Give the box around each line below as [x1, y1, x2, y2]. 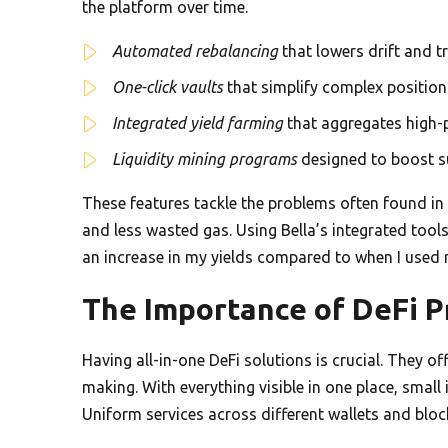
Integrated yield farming [112, 113, 283, 132]
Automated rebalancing [112, 41, 278, 60]
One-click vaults [112, 77, 223, 96]
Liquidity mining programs [112, 149, 297, 168]
